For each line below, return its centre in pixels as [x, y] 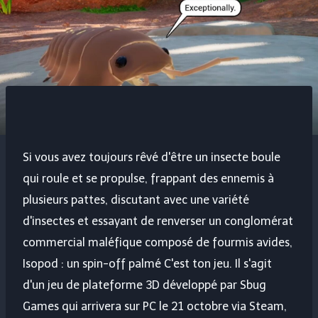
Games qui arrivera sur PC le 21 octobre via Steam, [155, 307]
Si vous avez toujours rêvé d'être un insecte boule [152, 158]
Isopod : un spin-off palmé [92, 264]
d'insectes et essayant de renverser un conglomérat [158, 221]
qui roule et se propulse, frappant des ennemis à [148, 179]
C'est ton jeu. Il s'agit [216, 264]
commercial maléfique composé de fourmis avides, [158, 243]
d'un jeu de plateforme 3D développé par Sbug [144, 285]
